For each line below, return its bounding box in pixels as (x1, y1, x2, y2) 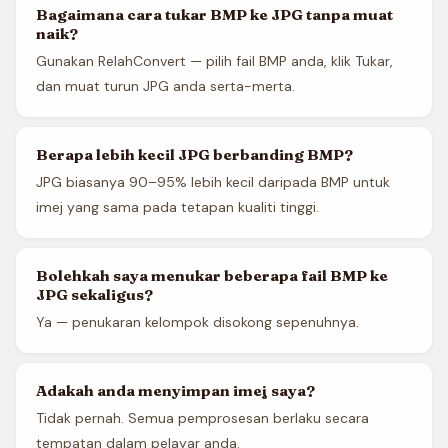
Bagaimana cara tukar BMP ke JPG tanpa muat (36, 5, 393, 24)
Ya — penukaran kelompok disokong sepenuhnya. (36, 313, 359, 331)
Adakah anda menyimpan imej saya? (36, 381, 315, 400)
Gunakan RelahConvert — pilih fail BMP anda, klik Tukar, (36, 52, 393, 70)
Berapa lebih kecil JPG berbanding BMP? (36, 145, 353, 164)
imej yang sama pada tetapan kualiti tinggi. (36, 198, 319, 216)
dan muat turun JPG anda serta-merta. (36, 77, 295, 95)
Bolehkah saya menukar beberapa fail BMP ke (36, 266, 388, 285)
